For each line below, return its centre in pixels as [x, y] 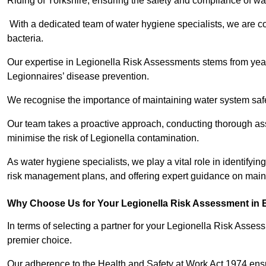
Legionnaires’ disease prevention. [79, 77]
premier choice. [41, 240]
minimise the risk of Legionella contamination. [104, 138]
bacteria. [25, 39]
